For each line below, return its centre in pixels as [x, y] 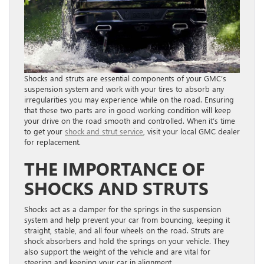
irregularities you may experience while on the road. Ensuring [129, 99]
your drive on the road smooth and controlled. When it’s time [130, 120]
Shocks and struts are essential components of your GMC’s [125, 78]
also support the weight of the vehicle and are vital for [117, 251]
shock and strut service [104, 131]
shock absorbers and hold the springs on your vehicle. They [127, 240]
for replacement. [52, 141]
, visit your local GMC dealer [192, 131]
